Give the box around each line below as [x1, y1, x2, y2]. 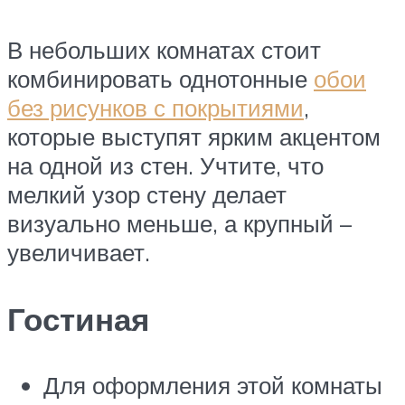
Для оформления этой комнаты [43, 370, 382, 400]
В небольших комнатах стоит [7, 35, 321, 65]
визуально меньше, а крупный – [7, 209, 352, 239]
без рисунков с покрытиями [7, 93, 304, 123]
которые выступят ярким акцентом [7, 122, 381, 152]
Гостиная [7, 298, 149, 339]
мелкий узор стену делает [7, 180, 287, 210]
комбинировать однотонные [7, 64, 314, 94]
